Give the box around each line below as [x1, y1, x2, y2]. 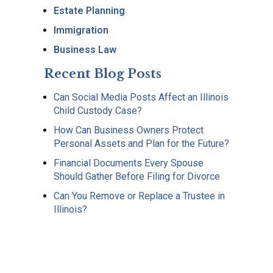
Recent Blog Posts [44, 66, 161, 81]
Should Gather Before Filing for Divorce [54, 171, 220, 182]
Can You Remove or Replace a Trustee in [54, 190, 225, 202]
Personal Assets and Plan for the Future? [54, 138, 229, 149]
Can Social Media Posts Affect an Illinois [54, 91, 229, 103]
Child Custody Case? [54, 105, 142, 116]
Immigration [54, 24, 108, 36]
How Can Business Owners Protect [54, 124, 204, 136]
